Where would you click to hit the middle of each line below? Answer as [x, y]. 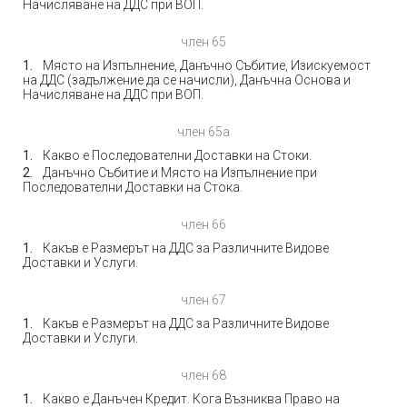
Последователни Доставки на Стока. [133, 187]
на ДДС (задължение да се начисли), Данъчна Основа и [187, 80]
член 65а [203, 132]
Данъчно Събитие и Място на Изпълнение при [180, 173]
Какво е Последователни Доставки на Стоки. [177, 155]
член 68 [203, 375]
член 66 [203, 224]
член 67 [203, 300]
